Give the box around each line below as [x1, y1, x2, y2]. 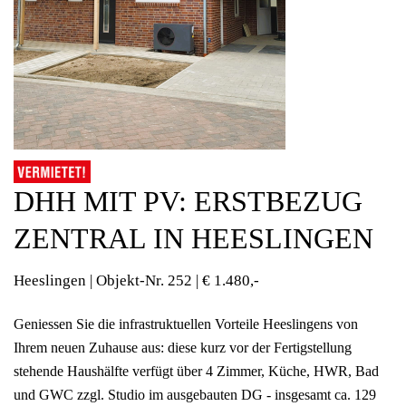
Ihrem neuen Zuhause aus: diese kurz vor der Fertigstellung [14, 340, 352, 356]
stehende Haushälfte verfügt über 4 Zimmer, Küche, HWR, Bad [14, 363, 379, 380]
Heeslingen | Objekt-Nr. [14, 272, 164, 290]
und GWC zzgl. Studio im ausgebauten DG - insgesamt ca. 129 [14, 387, 376, 403]
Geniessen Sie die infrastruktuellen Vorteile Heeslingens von [14, 316, 358, 333]
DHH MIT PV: [14, 185, 194, 218]
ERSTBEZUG [194, 185, 362, 218]
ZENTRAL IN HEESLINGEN [14, 222, 373, 256]
